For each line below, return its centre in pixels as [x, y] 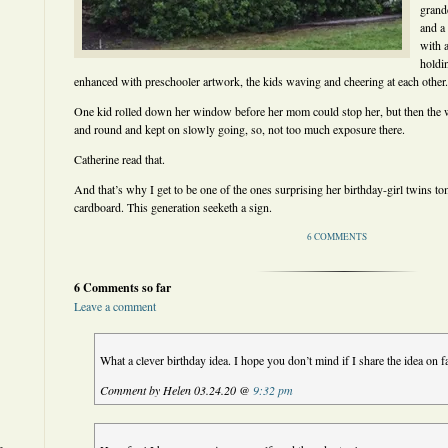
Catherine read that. [119, 159]
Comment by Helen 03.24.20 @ [177, 390]
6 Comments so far [122, 287]
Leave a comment [115, 306]
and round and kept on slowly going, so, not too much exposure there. [239, 129]
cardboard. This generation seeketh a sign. [173, 207]
